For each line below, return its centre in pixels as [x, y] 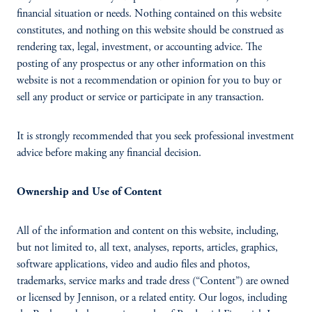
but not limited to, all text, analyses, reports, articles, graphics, [147, 248]
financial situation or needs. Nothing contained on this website [149, 14]
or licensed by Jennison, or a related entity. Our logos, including [152, 298]
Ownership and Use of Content [91, 192]
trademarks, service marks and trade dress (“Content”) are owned [153, 281]
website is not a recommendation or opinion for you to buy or [149, 81]
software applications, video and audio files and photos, [133, 265]
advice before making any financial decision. [109, 153]
